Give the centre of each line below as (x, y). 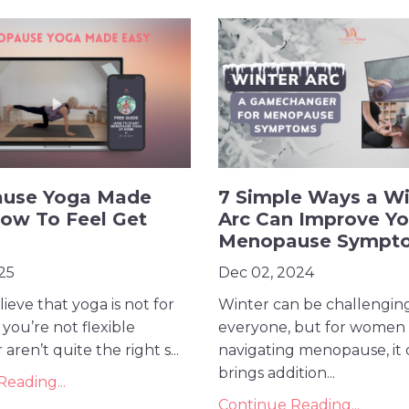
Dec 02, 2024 (266, 273)
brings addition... (277, 373)
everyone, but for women (312, 328)
